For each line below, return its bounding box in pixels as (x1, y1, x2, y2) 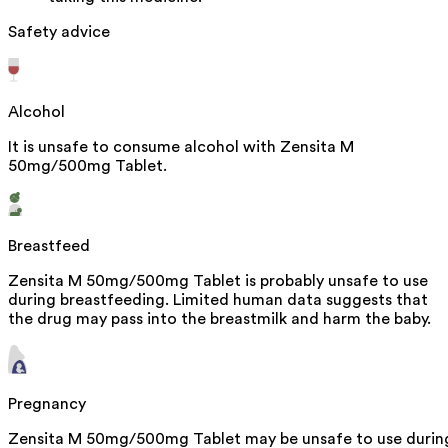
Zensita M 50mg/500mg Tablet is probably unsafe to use (8, 272, 428, 289)
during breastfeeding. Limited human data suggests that (8, 291, 428, 308)
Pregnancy (8, 395, 86, 412)
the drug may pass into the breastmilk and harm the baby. (8, 310, 431, 327)
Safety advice (8, 23, 110, 40)
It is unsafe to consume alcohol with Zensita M (8, 138, 354, 155)
